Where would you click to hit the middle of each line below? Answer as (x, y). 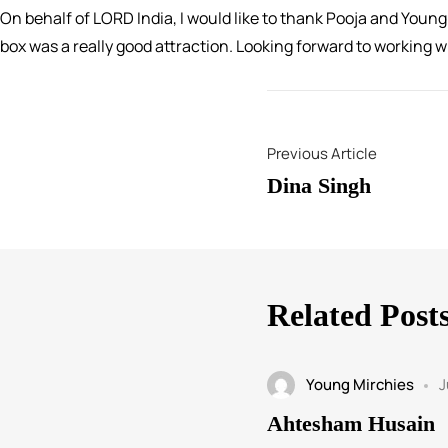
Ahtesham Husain (351, 423)
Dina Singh (319, 185)
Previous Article (322, 153)
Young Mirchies (359, 384)
